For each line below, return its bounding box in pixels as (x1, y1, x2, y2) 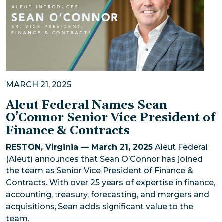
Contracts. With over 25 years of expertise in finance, (6, 177, 215, 187)
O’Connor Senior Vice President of (6, 110, 215, 125)
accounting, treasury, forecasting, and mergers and (6, 189, 209, 199)
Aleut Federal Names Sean (6, 97, 167, 112)
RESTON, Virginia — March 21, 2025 (6, 142, 153, 152)
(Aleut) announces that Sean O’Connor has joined (6, 154, 203, 164)
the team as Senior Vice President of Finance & (6, 166, 193, 175)
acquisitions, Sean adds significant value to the (6, 201, 193, 211)
